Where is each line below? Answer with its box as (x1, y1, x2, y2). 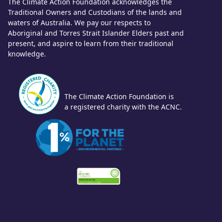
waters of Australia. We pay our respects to (8, 18, 151, 28)
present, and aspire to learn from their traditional (8, 39, 174, 49)
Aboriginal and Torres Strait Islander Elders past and (8, 28, 184, 38)
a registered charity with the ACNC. (64, 102, 182, 112)
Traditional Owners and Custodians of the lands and (8, 7, 182, 17)
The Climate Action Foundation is (64, 92, 174, 102)
